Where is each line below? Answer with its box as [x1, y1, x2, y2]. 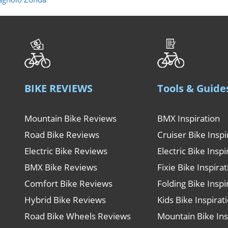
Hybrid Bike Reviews [24, 193, 106, 206]
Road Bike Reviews [24, 128, 100, 140]
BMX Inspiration [157, 112, 220, 124]
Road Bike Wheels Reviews [24, 210, 131, 222]
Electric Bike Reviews [24, 145, 108, 157]
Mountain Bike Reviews [24, 112, 117, 124]
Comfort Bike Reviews [24, 177, 113, 189]
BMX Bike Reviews [24, 161, 98, 173]
